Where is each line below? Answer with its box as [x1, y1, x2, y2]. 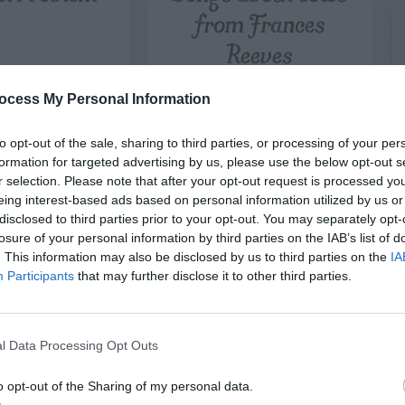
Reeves [226, 33, 294, 76]
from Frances [193, 2, 325, 45]
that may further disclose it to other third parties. [74, 268, 352, 283]
